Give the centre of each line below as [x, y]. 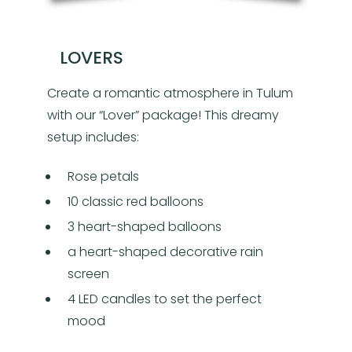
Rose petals [103, 177]
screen [88, 274]
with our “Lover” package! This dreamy [163, 115]
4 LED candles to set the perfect [165, 299]
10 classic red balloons [136, 202]
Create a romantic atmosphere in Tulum [170, 93]
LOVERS [92, 58]
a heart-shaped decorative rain [165, 252]
